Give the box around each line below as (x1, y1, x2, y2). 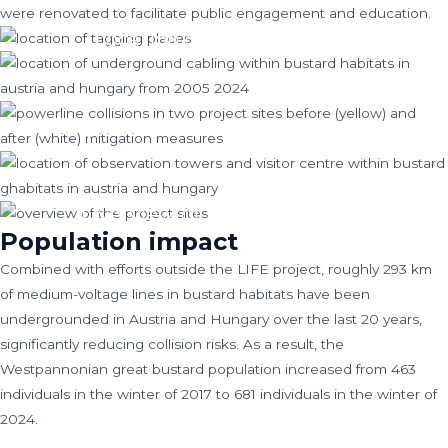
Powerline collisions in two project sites (28, 76, 420, 101)
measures (175, 150, 273, 175)
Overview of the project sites (81, 201, 367, 226)
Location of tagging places (94, 26, 354, 51)
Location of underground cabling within (27, 26, 421, 51)
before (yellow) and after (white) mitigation (12, 113, 436, 138)
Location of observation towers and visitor (16, 126, 432, 151)
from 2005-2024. (142, 100, 306, 125)
